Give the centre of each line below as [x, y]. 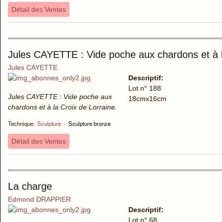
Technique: [21, 124]
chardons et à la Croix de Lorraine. [62, 107]
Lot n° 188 [144, 88]
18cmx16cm [147, 99]
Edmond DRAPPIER [39, 199]
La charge [30, 186]
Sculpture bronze [90, 124]
